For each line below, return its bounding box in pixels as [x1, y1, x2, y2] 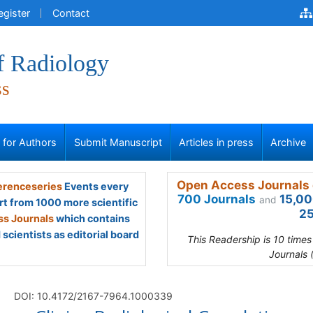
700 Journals [177, 192, 256, 206]
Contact [52, 7, 89, 19]
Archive [270, 136, 307, 148]
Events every [61, 180, 129, 192]
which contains [54, 212, 130, 224]
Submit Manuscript [73, 136, 162, 148]
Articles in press [179, 136, 254, 148]
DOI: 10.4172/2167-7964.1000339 [14, 290, 173, 302]
